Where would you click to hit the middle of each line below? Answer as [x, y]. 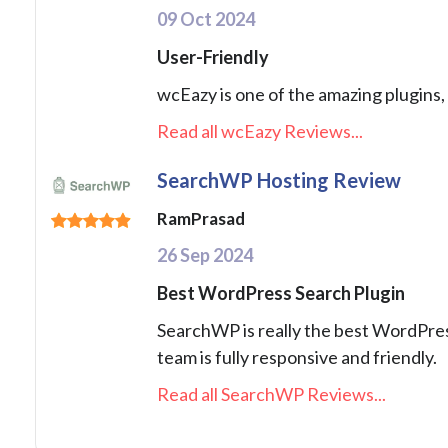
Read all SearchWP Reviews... [271, 394]
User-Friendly [213, 57]
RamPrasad [201, 219]
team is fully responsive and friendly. [297, 357]
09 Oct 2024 [206, 19]
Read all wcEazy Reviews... [260, 131]
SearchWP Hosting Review [279, 180]
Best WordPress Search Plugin [281, 293]
